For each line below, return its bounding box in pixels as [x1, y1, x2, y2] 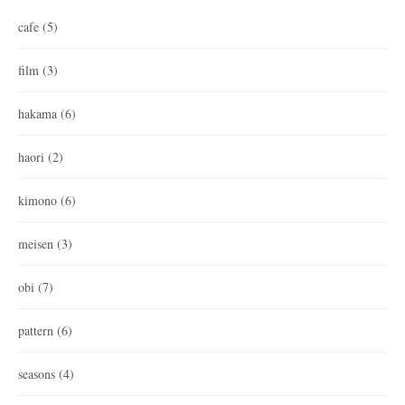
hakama [18, 104, 57, 122]
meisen [18, 234, 53, 252]
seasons [18, 364, 55, 382]
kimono [18, 191, 57, 209]
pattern [18, 321, 53, 339]
